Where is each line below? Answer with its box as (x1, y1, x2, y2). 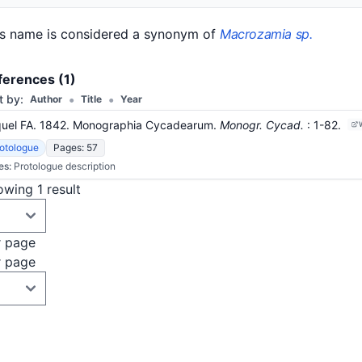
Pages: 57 (53, 141, 98, 154)
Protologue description (14, 160, 116, 172)
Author (30, 93, 62, 105)
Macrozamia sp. (220, 26, 313, 42)
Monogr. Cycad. (220, 118, 304, 132)
